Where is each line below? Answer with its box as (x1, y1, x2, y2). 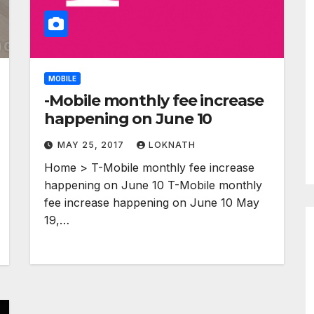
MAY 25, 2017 (57, 139, 128, 150)
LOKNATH (149, 139, 196, 150)
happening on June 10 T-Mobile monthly (44, 178, 263, 192)
